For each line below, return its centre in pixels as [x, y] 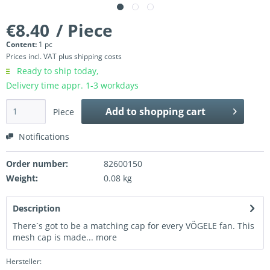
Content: [22, 45]
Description [36, 209]
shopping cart [172, 112]
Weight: [22, 178]
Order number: [37, 164]
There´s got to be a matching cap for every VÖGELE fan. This [133, 226]
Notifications [43, 137]
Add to [121, 112]
